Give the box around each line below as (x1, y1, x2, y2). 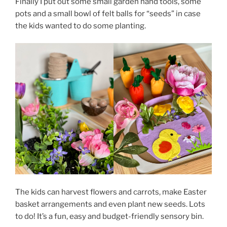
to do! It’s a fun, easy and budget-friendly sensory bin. (15, 211, 204, 221)
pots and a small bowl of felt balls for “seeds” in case (15, 9, 201, 18)
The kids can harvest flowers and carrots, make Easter (15, 187, 207, 197)
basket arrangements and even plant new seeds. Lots (15, 199, 205, 209)
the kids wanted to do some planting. (15, 21, 146, 30)
